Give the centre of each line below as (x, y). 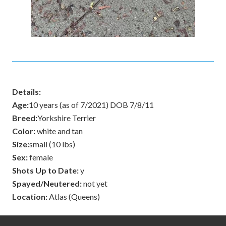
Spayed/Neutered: (47, 183)
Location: (30, 196)
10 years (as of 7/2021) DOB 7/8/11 (91, 105)
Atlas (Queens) (74, 196)
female (40, 157)
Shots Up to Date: (45, 170)
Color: (24, 131)
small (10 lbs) (52, 144)
